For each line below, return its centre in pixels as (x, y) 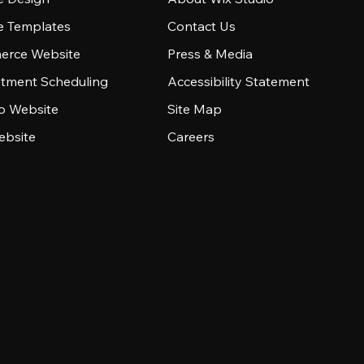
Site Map (194, 109)
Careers (191, 136)
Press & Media (210, 54)
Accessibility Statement (238, 81)
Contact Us (201, 26)
